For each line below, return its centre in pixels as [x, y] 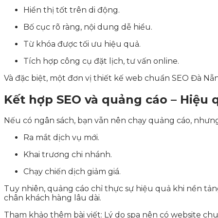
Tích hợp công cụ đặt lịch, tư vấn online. [101, 61]
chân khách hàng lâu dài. [53, 198]
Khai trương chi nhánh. [68, 155]
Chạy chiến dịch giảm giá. [72, 172]
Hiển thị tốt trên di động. [72, 10]
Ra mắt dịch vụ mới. [61, 138]
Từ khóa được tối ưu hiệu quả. [82, 44]
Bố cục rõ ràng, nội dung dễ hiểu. [88, 27]
